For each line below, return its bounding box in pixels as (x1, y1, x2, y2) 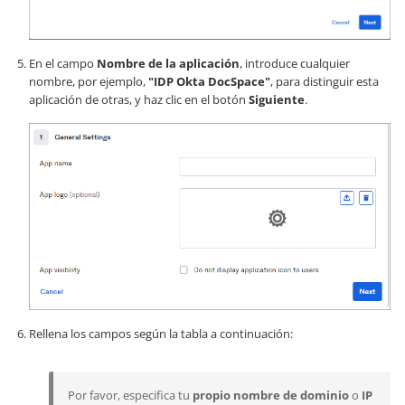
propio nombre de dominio (193, 386, 349, 403)
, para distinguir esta (270, 73, 379, 90)
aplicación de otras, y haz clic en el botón (29, 91, 249, 108)
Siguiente (249, 91, 305, 108)
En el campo (29, 55, 97, 72)
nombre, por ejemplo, (29, 73, 148, 90)
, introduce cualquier (240, 55, 350, 72)
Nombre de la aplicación (97, 55, 240, 72)
